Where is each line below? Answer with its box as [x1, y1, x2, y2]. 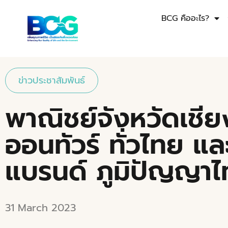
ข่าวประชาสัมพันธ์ [18, 73, 85, 88]
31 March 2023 [5, 200, 76, 216]
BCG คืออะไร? [161, 12, 210, 25]
